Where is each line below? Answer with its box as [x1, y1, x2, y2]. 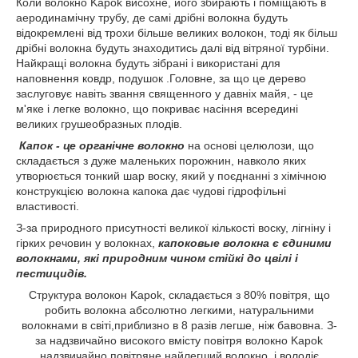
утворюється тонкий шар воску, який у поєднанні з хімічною [16, 169, 327, 182]
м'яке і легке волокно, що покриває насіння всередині [16, 102, 298, 115]
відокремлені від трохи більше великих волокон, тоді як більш [16, 26, 337, 39]
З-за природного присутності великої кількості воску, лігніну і [16, 221, 331, 234]
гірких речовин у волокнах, [16, 237, 158, 249]
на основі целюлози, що [188, 139, 314, 152]
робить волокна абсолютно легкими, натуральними [44, 304, 314, 316]
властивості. [16, 200, 79, 213]
